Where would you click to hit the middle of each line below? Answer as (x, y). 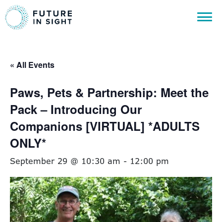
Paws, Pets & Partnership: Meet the (109, 92)
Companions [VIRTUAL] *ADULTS (105, 126)
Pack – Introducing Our (76, 109)
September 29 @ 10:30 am (65, 161)
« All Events (32, 65)
